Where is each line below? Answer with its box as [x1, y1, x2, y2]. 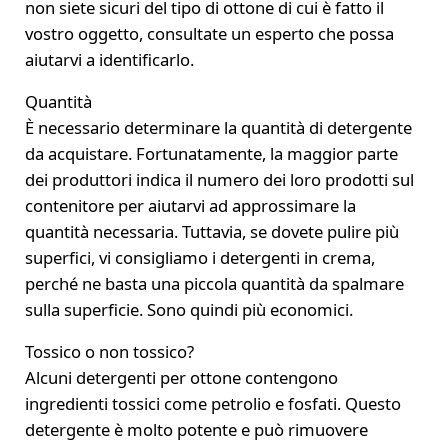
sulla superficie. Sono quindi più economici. [24, 297, 353, 321]
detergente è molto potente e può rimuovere [24, 417, 368, 441]
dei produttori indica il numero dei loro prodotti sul [24, 167, 414, 191]
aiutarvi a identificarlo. [24, 47, 194, 71]
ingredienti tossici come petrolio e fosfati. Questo [24, 391, 401, 415]
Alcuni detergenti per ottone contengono [24, 365, 338, 389]
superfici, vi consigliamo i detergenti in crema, [24, 245, 375, 269]
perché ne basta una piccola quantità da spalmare [24, 271, 404, 295]
